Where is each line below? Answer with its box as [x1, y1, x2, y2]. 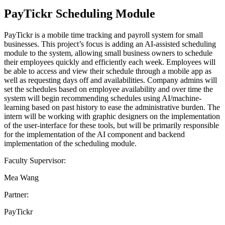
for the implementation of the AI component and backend [4, 130, 185, 139]
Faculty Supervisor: [4, 156, 66, 165]
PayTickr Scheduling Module [4, 7, 155, 20]
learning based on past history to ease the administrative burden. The [4, 102, 220, 111]
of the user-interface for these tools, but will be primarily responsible [4, 121, 219, 130]
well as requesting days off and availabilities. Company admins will [4, 75, 217, 84]
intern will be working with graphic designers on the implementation [4, 111, 220, 121]
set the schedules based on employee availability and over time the [4, 84, 213, 93]
